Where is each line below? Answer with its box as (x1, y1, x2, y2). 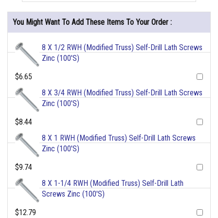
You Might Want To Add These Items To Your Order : (13, 18, 172, 27)
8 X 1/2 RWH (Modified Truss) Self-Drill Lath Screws (42, 43, 202, 53)
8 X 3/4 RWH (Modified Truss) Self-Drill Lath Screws (42, 88, 202, 98)
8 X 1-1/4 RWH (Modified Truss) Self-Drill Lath (42, 179, 183, 188)
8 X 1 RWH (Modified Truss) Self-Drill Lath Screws (42, 133, 196, 143)
